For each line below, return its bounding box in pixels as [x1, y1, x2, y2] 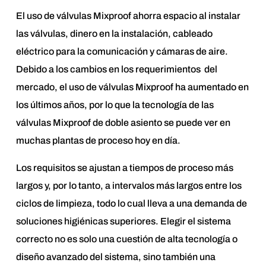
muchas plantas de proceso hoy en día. [15, 135, 180, 145]
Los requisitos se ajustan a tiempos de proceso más [15, 162, 233, 173]
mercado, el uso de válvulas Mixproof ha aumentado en [15, 81, 249, 92]
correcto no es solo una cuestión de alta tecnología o [15, 233, 237, 244]
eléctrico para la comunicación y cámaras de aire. [15, 46, 228, 56]
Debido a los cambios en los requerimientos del [15, 64, 217, 74]
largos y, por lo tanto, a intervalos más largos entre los [15, 180, 242, 191]
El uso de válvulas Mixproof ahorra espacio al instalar [15, 10, 240, 21]
